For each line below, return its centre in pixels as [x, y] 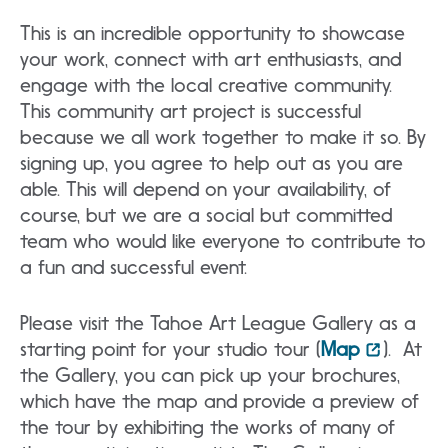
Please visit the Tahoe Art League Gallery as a [218, 323]
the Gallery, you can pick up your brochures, [210, 375]
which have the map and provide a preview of [219, 401]
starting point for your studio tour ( [170, 349]
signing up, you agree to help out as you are [211, 163]
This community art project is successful [190, 111]
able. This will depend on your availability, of [205, 189]
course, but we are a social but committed [206, 215]
